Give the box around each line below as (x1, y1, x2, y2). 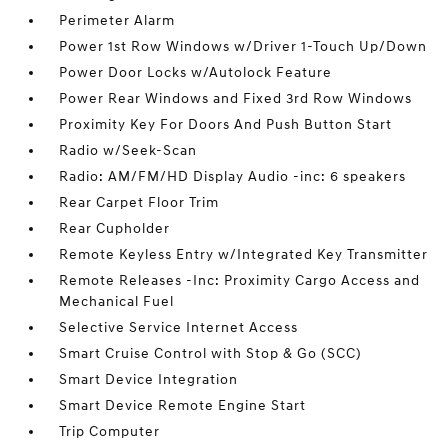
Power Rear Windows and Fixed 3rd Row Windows (59, 90, 413, 107)
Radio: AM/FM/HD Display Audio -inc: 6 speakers (59, 168, 407, 185)
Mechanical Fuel (59, 293, 175, 310)
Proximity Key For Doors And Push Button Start (59, 116, 393, 133)
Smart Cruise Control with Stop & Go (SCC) (59, 345, 363, 362)
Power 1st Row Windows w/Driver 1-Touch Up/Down (59, 38, 428, 55)
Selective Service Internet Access (59, 319, 299, 336)
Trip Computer (59, 423, 161, 440)
